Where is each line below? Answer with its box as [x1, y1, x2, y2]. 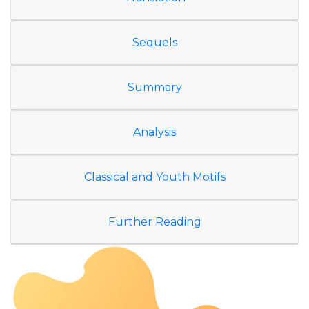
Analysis [133, 126, 176, 139]
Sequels [132, 36, 177, 49]
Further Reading [108, 215, 201, 228]
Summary [127, 81, 182, 94]
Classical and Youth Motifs [83, 170, 226, 183]
